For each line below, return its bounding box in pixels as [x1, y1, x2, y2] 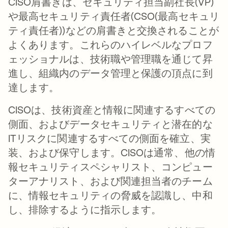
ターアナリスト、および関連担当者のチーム [8, 175, 213, 187]
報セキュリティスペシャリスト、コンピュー [8, 161, 213, 173]
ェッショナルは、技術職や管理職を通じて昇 [8, 53, 213, 65]
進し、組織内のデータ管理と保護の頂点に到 [8, 67, 213, 79]
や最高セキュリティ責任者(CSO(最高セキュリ [8, 10, 219, 22]
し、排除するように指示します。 [8, 204, 162, 215]
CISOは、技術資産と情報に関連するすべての [8, 104, 215, 116]
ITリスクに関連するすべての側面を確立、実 [8, 132, 211, 144]
